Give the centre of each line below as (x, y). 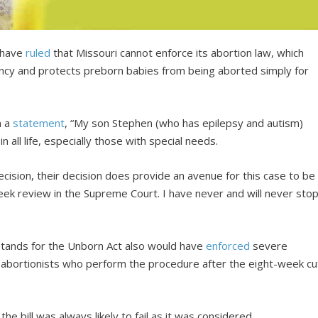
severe (269, 245)
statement (39, 122)
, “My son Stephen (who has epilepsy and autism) (184, 122)
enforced (228, 245)
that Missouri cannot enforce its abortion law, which (177, 52)
